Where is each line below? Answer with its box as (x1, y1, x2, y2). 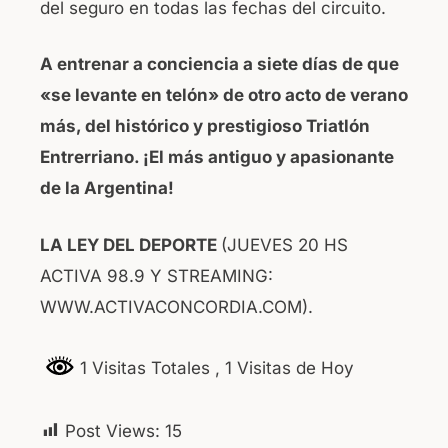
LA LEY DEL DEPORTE (40, 234, 221, 255)
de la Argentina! (40, 178, 174, 199)
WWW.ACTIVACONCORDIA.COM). (40, 296, 313, 317)
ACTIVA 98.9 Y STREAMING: (40, 265, 273, 286)
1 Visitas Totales (75, 358, 215, 379)
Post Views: (65, 420, 160, 441)
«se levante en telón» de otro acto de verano (40, 85, 408, 106)
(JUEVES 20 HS (221, 234, 348, 255)
